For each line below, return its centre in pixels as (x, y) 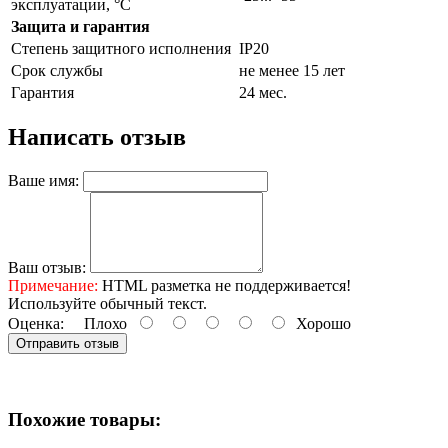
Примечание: (53, 286)
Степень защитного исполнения (121, 48)
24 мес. (263, 92)
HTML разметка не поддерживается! (224, 286)
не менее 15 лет (292, 70)
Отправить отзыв (67, 344)
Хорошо (319, 324)
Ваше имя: (43, 181)
